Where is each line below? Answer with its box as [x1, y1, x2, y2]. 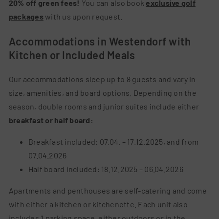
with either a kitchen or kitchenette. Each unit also [8, 199, 188, 209]
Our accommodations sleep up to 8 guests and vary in [8, 74, 196, 84]
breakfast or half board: [8, 115, 93, 125]
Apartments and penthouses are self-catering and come [8, 186, 207, 196]
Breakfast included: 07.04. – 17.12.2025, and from [28, 137, 199, 147]
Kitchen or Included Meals [8, 48, 135, 62]
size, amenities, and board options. [8, 88, 133, 98]
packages [8, 12, 44, 22]
